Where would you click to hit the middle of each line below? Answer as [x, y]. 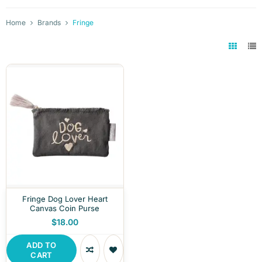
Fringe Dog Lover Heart [65, 199]
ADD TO [42, 245]
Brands [49, 23]
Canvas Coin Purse [65, 208]
